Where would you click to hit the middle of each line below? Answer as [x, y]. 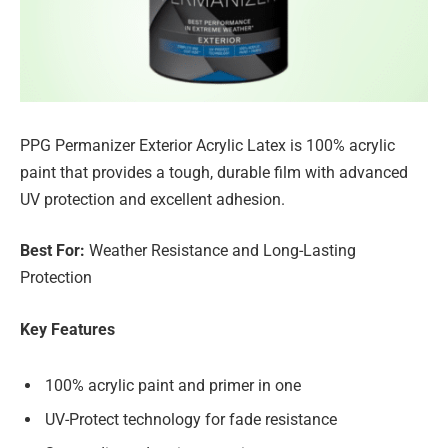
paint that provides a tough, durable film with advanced [214, 172]
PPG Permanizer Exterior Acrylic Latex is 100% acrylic [207, 145]
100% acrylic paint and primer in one [173, 385]
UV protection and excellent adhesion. [152, 199]
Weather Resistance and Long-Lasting [222, 251]
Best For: [54, 251]
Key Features [67, 329]
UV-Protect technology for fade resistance [191, 419]
